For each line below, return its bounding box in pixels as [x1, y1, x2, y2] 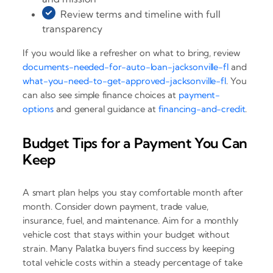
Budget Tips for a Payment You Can [23, 133, 247, 152]
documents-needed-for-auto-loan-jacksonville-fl [23, 60, 229, 73]
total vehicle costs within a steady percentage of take [23, 257, 243, 269]
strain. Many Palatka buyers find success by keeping [23, 243, 235, 255]
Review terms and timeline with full [60, 7, 221, 20]
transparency [42, 22, 103, 35]
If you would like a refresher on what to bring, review [23, 46, 240, 58]
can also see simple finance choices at [23, 88, 179, 101]
